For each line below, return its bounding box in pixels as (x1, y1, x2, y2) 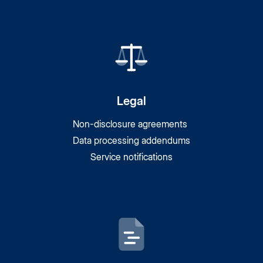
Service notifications (90, 151, 173, 163)
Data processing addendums (72, 134, 190, 146)
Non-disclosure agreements (73, 118, 190, 130)
